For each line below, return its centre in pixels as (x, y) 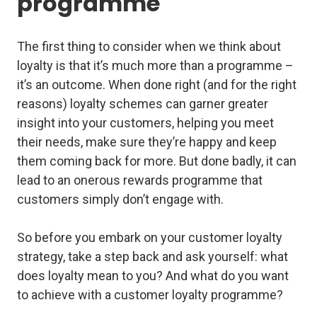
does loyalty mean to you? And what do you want (153, 276)
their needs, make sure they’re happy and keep (147, 142)
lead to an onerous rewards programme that (140, 180)
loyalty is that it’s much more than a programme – (155, 66)
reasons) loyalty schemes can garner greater (143, 104)
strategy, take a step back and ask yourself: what (152, 257)
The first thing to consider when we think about (149, 47)
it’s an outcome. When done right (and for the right (157, 85)
